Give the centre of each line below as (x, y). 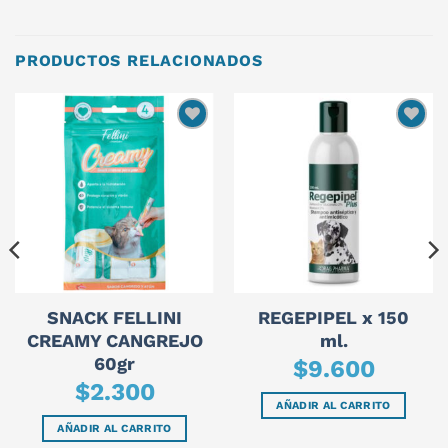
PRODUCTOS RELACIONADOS (139, 61)
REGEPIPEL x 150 (333, 317)
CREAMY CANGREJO (114, 340)
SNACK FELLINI (114, 317)
